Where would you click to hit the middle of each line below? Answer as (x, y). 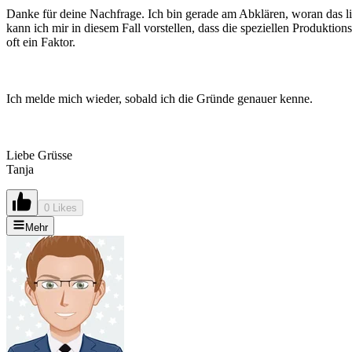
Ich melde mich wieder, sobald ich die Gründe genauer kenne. (159, 99)
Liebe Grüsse (39, 156)
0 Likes (60, 208)
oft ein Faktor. (41, 42)
